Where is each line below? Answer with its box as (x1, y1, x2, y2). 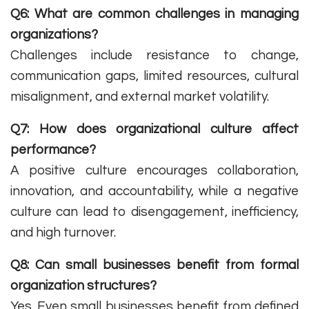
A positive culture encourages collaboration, (10, 163, 299, 178)
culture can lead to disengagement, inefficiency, (10, 205, 299, 219)
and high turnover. (10, 226, 116, 240)
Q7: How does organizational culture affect (10, 122, 299, 137)
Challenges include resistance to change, (10, 48, 299, 63)
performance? (10, 143, 96, 157)
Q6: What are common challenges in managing (10, 7, 299, 21)
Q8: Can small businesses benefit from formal (10, 258, 299, 272)
